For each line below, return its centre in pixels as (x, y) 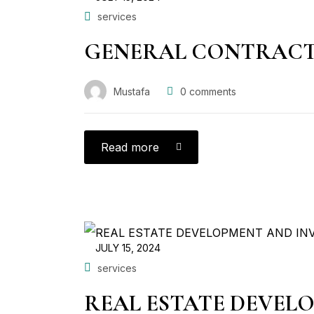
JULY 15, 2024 (128, 248)
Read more (130, 148)
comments (211, 91)
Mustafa (132, 91)
